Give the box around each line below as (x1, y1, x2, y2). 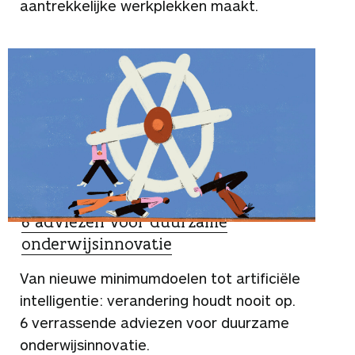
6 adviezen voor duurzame (21, 210, 227, 232)
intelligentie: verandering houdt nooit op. (20, 291, 296, 309)
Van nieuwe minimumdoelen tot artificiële (20, 269, 300, 287)
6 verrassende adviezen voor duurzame (20, 313, 289, 331)
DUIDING (25, 192, 70, 208)
